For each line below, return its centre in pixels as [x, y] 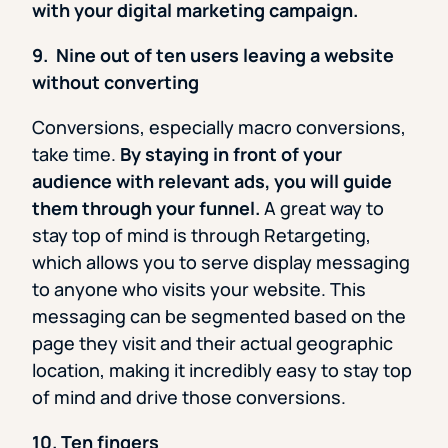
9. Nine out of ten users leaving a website [213, 55]
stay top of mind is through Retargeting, [201, 235]
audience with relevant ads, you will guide [212, 181]
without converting [115, 82]
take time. [76, 154]
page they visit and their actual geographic [212, 343]
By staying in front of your [231, 154]
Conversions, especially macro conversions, [219, 127]
